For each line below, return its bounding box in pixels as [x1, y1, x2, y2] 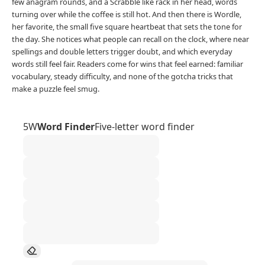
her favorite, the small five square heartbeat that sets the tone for [12, 21, 242, 32]
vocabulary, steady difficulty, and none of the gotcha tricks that [12, 70, 233, 82]
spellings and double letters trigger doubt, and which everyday [12, 46, 232, 57]
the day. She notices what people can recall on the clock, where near [12, 33, 249, 44]
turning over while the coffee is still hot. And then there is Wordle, [12, 8, 241, 20]
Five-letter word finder [95, 119, 195, 133]
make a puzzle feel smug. [12, 83, 99, 94]
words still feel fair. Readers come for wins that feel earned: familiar [12, 58, 243, 69]
